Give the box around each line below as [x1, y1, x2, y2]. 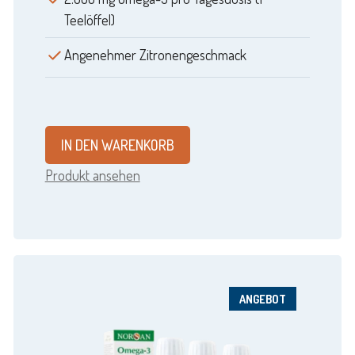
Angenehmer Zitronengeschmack [63, 46, 246, 64]
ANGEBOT [239, 292, 286, 307]
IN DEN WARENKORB [60, 136, 174, 155]
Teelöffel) [63, 11, 115, 29]
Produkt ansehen [44, 166, 140, 185]
